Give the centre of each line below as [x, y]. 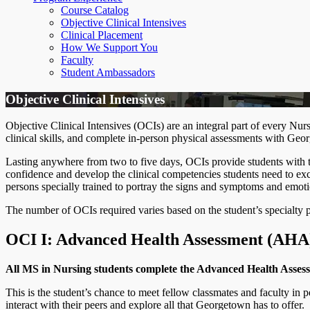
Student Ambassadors [108, 72]
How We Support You [109, 47]
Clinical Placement [102, 35]
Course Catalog [95, 10]
